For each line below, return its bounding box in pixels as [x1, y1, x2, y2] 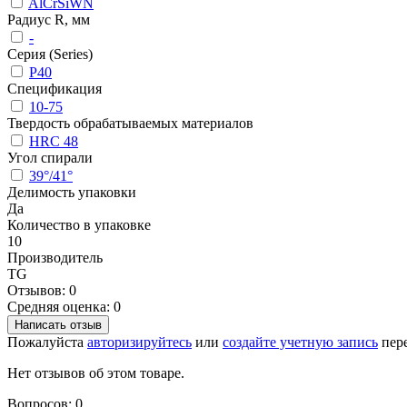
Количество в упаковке [7, 216, 151, 233]
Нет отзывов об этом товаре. [7, 364, 184, 381]
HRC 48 [29, 133, 78, 149]
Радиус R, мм [7, 11, 90, 27]
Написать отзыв [15, 317, 102, 332]
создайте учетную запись [223, 333, 378, 350]
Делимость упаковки [7, 184, 136, 200]
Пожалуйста [7, 333, 87, 350]
